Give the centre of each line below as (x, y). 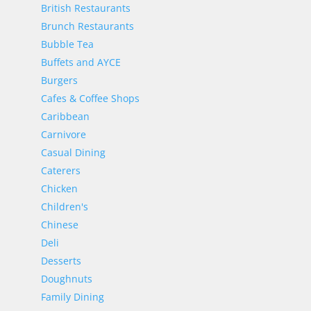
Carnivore (63, 134)
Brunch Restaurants (87, 26)
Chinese (59, 225)
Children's (64, 207)
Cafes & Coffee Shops (90, 98)
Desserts (61, 261)
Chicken (59, 188)
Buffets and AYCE (81, 62)
